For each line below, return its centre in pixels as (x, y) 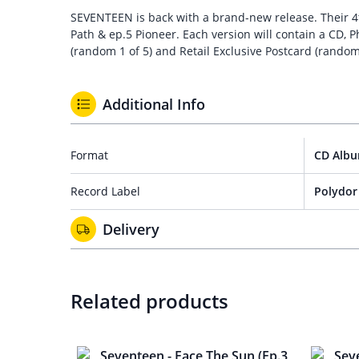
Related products (149, 301)
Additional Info (154, 104)
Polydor (336, 191)
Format (89, 155)
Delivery (131, 229)
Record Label (105, 191)
